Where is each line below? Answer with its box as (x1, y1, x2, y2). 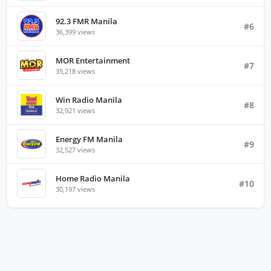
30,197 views (56, 184, 95, 194)
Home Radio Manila (56, 172, 130, 184)
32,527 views (56, 145, 95, 154)
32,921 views (56, 105, 95, 115)
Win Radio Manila (56, 94, 122, 105)
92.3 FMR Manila (56, 15, 117, 27)
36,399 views (56, 27, 95, 36)
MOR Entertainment (56, 54, 130, 66)
